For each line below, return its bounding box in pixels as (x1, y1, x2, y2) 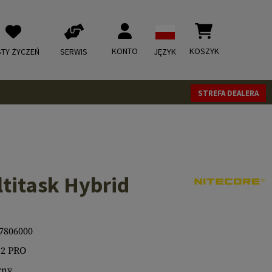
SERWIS (60, 46, 87, 57)
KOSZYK (189, 46, 219, 56)
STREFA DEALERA (198, 88, 259, 98)
